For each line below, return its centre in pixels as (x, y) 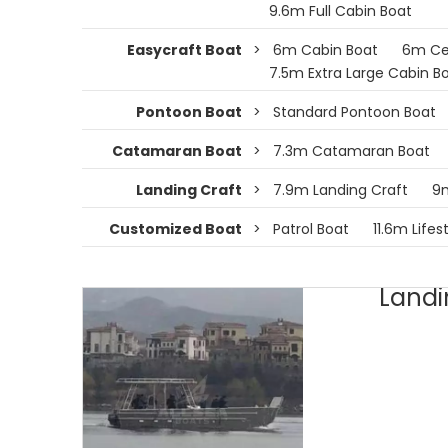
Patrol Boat (311, 229)
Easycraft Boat (184, 50)
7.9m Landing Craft (340, 190)
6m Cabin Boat (325, 50)
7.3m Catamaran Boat (351, 151)
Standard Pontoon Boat (354, 112)
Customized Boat (175, 229)
